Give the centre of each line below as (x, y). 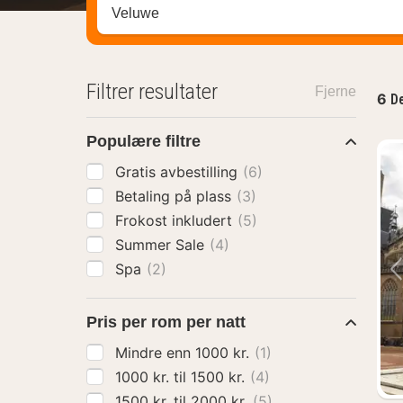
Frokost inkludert (176, 220)
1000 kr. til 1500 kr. (220, 377)
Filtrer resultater (152, 92)
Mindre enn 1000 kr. (224, 353)
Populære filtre (143, 141)
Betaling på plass (175, 196)
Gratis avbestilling (179, 172)
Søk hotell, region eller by (193, 14)
